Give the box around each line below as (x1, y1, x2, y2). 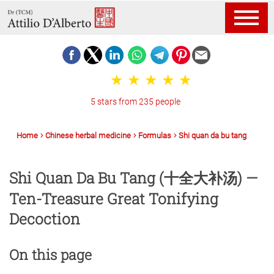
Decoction (9, 209, 80, 229)
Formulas (138, 131, 171, 140)
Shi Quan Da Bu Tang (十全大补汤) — (9, 168, 258, 188)
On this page (9, 245, 92, 264)
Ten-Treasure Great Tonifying (9, 188, 218, 209)
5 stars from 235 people (91, 97, 181, 108)
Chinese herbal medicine (45, 131, 131, 140)
